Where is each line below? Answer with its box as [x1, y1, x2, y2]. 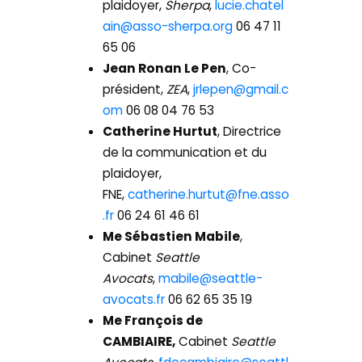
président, [103, 81, 164, 99]
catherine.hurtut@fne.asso [128, 186, 290, 204]
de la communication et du [103, 144, 267, 162]
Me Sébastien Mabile [103, 228, 241, 246]
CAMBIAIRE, [103, 333, 176, 351]
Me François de [103, 312, 204, 330]
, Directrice [217, 123, 282, 141]
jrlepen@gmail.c [193, 81, 289, 99]
